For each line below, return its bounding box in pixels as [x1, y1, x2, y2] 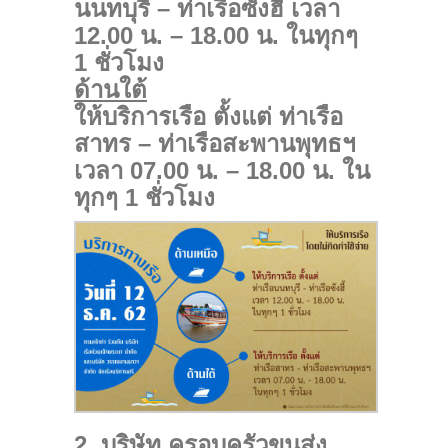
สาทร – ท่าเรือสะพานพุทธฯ [74, 130, 355, 158]
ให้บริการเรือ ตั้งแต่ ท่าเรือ [74, 103, 343, 131]
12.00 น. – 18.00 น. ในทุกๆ [74, 22, 358, 50]
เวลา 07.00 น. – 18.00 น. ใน [74, 157, 370, 185]
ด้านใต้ [74, 76, 147, 104]
